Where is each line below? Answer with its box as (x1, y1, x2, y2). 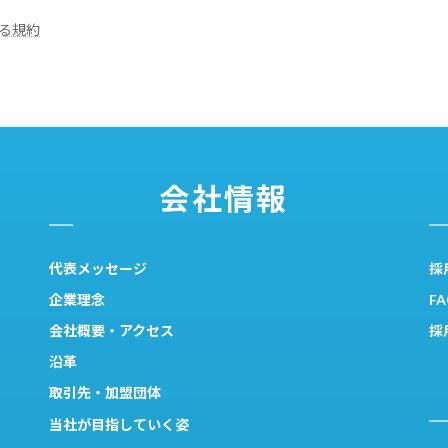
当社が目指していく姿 (49, 415, 189, 433)
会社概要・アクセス (49, 321, 174, 339)
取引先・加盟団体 (49, 384, 161, 402)
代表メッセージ (49, 259, 147, 277)
